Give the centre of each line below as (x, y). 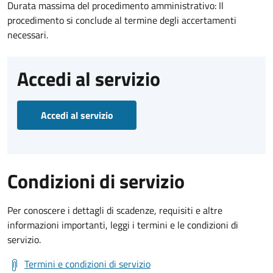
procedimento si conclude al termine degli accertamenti (122, 20)
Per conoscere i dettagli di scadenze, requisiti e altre (115, 210)
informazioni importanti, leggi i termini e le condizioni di (123, 225)
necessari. (28, 34)
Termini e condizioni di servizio (87, 264)
